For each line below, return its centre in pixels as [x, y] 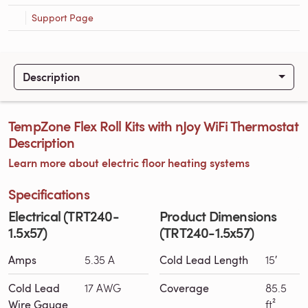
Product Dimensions [218, 216]
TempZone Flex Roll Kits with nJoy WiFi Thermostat [153, 125]
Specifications [49, 194]
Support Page [63, 17]
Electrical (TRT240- [64, 216]
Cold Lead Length [204, 260]
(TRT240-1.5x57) [207, 232]
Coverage [184, 288]
